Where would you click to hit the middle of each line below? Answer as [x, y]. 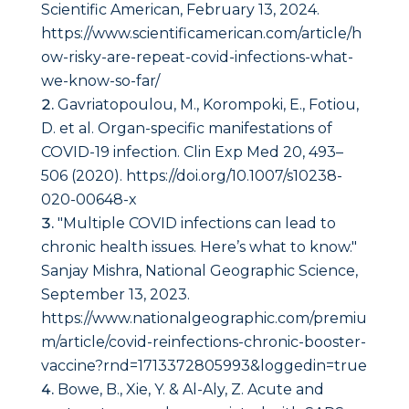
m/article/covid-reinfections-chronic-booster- [203, 342]
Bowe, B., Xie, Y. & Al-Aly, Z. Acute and [190, 390]
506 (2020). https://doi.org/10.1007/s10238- [191, 176]
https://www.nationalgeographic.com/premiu [204, 319]
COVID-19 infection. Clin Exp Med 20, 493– [192, 152]
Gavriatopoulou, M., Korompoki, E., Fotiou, [208, 105]
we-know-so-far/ [100, 81]
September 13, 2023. [115, 295]
